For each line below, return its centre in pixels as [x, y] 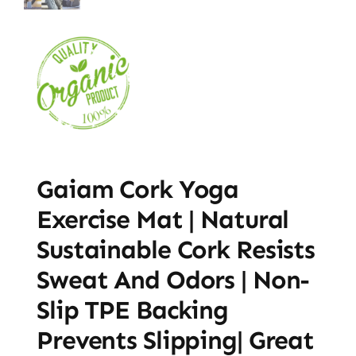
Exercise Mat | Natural [163, 219]
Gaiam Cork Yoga [137, 189]
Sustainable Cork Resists [176, 249]
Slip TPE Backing [132, 310]
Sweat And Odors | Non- [173, 279]
